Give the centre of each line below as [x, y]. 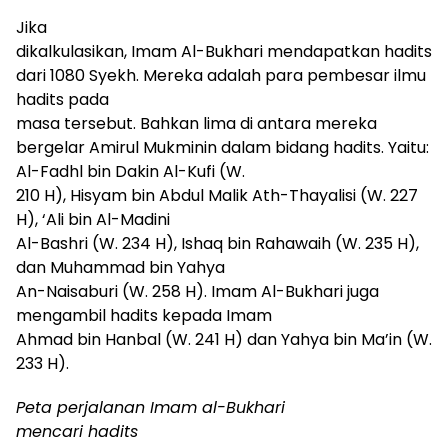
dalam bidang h [282, 147]
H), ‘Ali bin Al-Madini [93, 219]
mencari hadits [77, 431]
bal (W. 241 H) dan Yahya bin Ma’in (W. [284, 339]
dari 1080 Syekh [76, 75]
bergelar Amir [71, 147]
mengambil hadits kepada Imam [144, 315]
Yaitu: [406, 147]
